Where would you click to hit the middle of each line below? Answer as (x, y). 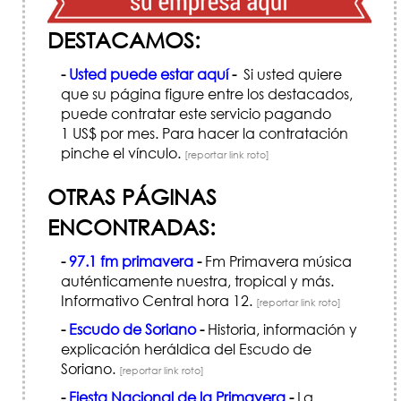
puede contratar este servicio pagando (196, 113)
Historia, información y (281, 328)
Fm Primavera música (277, 260)
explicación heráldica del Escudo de (186, 348)
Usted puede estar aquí (149, 73)
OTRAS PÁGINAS (132, 196)
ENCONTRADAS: (132, 227)
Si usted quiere (289, 73)
